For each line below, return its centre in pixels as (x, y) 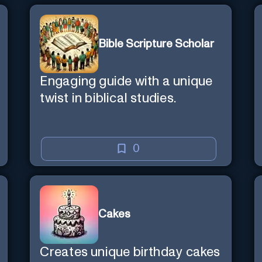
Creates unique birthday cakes (130, 252)
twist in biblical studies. (108, 99)
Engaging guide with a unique (126, 82)
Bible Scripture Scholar (156, 44)
